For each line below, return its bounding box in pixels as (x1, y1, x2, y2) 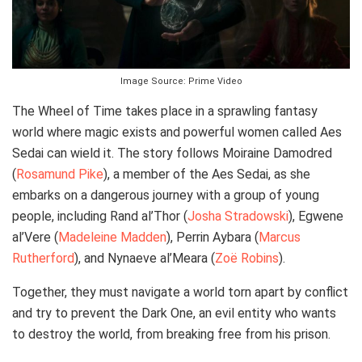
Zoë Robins (215, 250, 279, 267)
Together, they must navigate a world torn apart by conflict (12, 284, 348, 301)
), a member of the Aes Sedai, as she (103, 166, 310, 183)
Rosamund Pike (16, 166, 103, 183)
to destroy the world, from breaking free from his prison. (12, 326, 330, 343)
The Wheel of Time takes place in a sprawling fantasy (12, 103, 318, 120)
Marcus (259, 229, 301, 246)
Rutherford (12, 250, 74, 267)
